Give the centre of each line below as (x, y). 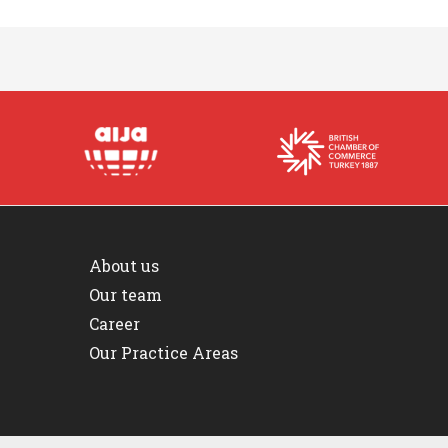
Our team (125, 294)
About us (123, 265)
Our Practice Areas (163, 352)
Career (114, 323)
